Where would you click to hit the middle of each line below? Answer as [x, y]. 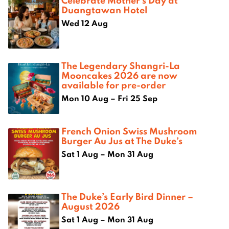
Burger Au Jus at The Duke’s [122, 141]
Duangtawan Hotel [104, 10]
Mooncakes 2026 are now [119, 75]
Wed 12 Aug [85, 23]
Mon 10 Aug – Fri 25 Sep [109, 98]
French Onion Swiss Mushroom [129, 131]
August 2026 [90, 206]
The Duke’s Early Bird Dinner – [127, 197]
